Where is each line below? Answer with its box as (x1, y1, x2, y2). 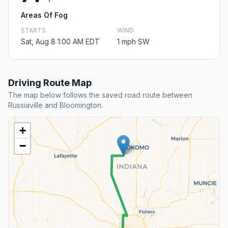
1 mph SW (117, 37, 150, 46)
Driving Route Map (8, 77, 92, 89)
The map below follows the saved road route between (8, 91, 192, 100)
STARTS (21, 26, 46, 35)
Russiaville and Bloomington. (8, 101, 103, 110)
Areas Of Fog (21, 11, 68, 20)
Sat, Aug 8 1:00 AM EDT (21, 37, 100, 46)
